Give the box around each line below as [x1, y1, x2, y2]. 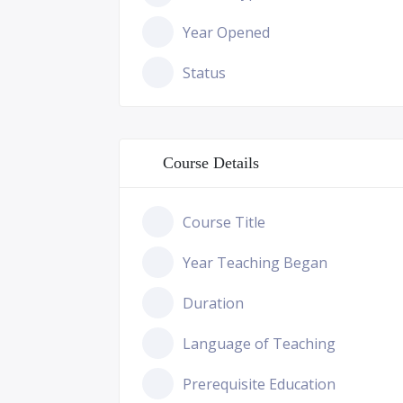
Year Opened [183, 22, 270, 42]
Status [183, 62, 226, 83]
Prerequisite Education [183, 373, 336, 394]
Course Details [163, 154, 259, 172]
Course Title [183, 211, 265, 232]
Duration [183, 292, 244, 313]
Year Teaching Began [183, 252, 327, 273]
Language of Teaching [183, 333, 336, 354]
